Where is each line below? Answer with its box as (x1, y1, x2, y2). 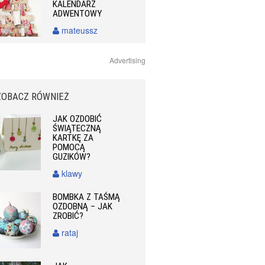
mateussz (59, 24, 98, 36)
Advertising (109, 55, 146, 66)
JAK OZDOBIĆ (53, 114, 102, 125)
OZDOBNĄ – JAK (53, 201, 113, 212)
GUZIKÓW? (53, 151, 91, 163)
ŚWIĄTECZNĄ (53, 123, 102, 134)
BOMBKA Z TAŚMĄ (53, 192, 121, 203)
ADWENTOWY (53, 8, 102, 19)
